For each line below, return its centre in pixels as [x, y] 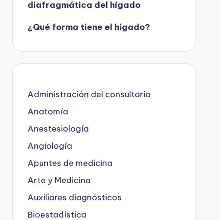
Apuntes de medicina [70, 163]
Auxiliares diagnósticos [74, 197]
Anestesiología [58, 128]
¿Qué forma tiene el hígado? [89, 27]
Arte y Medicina [59, 180]
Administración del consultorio [89, 94]
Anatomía [48, 111]
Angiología [50, 146]
